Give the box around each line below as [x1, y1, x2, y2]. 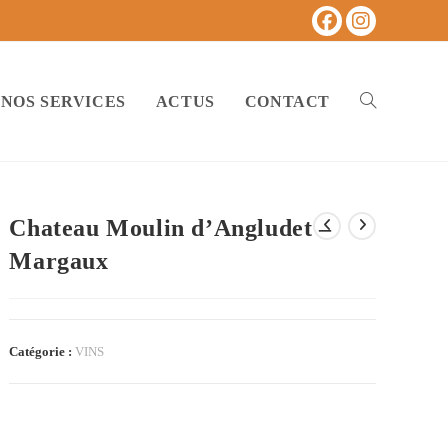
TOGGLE [359, 93, 416, 108]
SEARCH [359, 331, 414, 346]
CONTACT [244, 93, 330, 110]
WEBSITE [359, 212, 421, 227]
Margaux [9, 248, 109, 274]
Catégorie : [9, 344, 76, 359]
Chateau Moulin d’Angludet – [9, 215, 332, 241]
